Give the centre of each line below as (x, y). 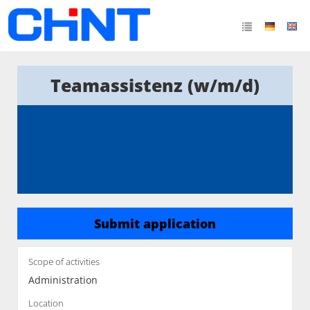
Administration (63, 280)
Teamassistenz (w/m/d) (155, 85)
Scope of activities (64, 262)
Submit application (155, 224)
